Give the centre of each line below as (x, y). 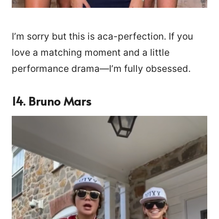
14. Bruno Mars (52, 101)
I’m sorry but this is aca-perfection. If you (102, 36)
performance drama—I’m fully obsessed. (101, 68)
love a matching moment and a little (91, 52)
